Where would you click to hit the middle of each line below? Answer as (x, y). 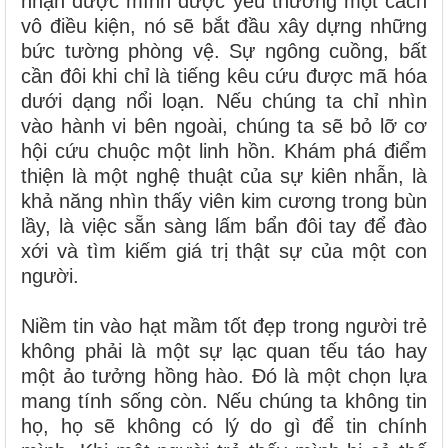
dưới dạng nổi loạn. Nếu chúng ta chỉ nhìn (224, 101)
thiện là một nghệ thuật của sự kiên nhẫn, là (224, 176)
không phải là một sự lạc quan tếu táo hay (224, 351)
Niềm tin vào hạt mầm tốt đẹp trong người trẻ (224, 326)
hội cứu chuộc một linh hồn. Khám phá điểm (224, 151)
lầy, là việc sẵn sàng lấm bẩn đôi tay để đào (224, 226)
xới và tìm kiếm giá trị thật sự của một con (224, 251)
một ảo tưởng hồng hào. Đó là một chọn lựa (224, 376)
